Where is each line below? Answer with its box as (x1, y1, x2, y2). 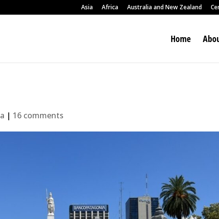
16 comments (13, 110, 64, 121)
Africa (102, 3, 118, 11)
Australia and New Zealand (127, 3, 202, 11)
